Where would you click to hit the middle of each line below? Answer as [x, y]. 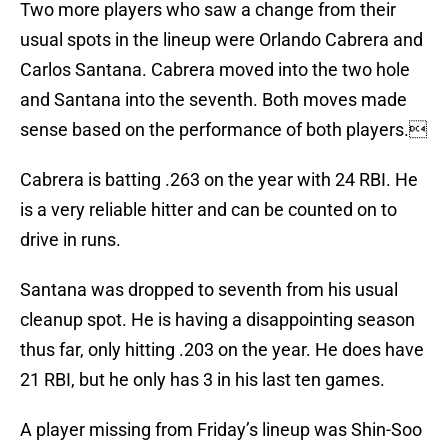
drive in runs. [70, 240]
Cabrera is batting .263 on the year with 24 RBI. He [219, 180]
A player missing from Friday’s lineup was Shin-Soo [221, 430]
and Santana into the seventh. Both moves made [213, 100]
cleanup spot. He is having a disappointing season [217, 320]
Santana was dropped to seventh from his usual [209, 290]
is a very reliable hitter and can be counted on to [208, 210]
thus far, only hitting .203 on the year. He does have [222, 350]
